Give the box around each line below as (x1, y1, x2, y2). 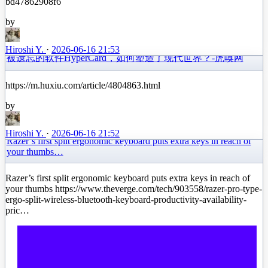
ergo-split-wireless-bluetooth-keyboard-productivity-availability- (5, 194, 246, 205)
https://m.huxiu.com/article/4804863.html (5, 80, 160, 91)
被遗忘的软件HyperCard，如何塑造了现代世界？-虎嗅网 (6, 53, 243, 63)
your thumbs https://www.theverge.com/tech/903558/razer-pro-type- (5, 183, 262, 194)
